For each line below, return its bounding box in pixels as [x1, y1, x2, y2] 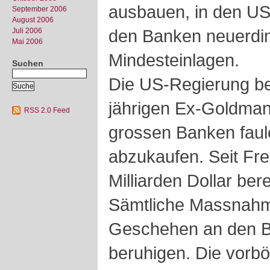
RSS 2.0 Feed [24, 106, 70, 115]
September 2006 [12, 5, 67, 13]
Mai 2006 [12, 37, 43, 46]
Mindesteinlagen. [108, 50, 239, 70]
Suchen [12, 58, 43, 68]
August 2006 [12, 16, 54, 24]
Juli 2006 [12, 27, 42, 35]
